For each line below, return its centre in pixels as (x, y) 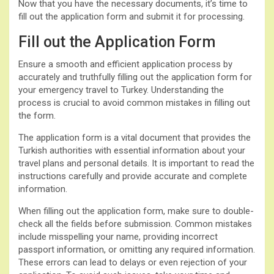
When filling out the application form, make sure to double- (136, 211)
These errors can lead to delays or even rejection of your (133, 262)
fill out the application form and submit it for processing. (131, 16)
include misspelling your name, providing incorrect (118, 236)
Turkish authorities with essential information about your (132, 150)
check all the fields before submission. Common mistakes (135, 224)
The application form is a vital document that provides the (135, 137)
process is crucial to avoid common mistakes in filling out (134, 102)
